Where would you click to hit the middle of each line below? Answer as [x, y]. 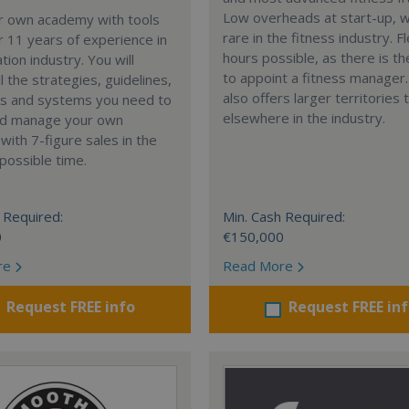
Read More [260, 266]
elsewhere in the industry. [304, 118]
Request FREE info [71, 307]
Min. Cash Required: [284, 216]
